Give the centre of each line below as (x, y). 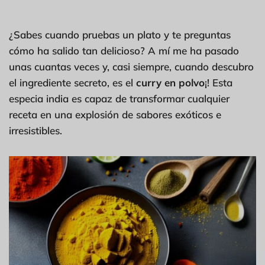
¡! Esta (219, 83)
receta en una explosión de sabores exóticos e (115, 115)
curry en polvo (170, 83)
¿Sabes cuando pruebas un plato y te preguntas (120, 35)
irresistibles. (35, 131)
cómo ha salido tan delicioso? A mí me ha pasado (124, 51)
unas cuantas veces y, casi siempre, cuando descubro (131, 67)
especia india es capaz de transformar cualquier (119, 99)
